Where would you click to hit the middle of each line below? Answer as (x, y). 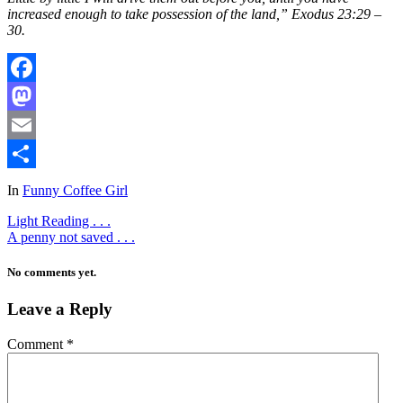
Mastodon (36, 124)
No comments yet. (52, 272)
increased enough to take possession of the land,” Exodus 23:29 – (194, 13)
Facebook (35, 95)
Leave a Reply (60, 309)
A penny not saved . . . (71, 237)
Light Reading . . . (59, 220)
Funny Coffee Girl (75, 190)
